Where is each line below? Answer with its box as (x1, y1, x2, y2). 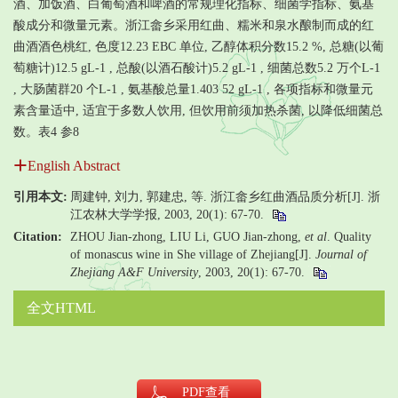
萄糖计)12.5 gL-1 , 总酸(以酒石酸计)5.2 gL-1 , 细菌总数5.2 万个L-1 (13, 60, 380, 75)
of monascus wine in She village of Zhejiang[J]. (70, 247, 315, 261)
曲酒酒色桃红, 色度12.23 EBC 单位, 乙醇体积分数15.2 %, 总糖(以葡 (13, 39, 384, 53)
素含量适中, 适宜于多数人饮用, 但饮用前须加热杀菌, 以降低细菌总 (13, 103, 383, 117)
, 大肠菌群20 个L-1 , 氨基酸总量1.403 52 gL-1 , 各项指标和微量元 (13, 82, 373, 96)
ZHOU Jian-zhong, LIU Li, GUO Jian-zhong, (70, 229, 305, 243)
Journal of (315, 247, 367, 261)
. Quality (327, 229, 371, 243)
